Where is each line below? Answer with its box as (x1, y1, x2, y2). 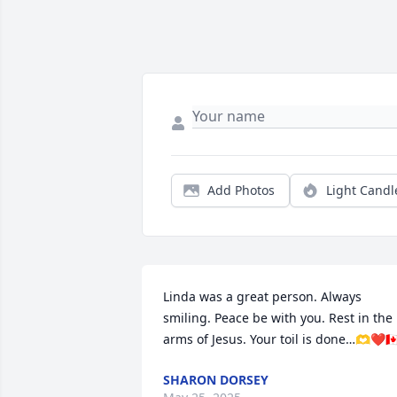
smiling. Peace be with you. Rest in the (163, 309, 393, 327)
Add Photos (207, 182, 275, 199)
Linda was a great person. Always (163, 288, 362, 306)
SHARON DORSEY (163, 371, 269, 389)
